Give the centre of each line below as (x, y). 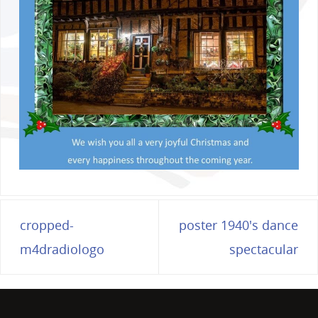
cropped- (47, 225)
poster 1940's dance (238, 225)
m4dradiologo (62, 250)
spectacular (264, 250)
